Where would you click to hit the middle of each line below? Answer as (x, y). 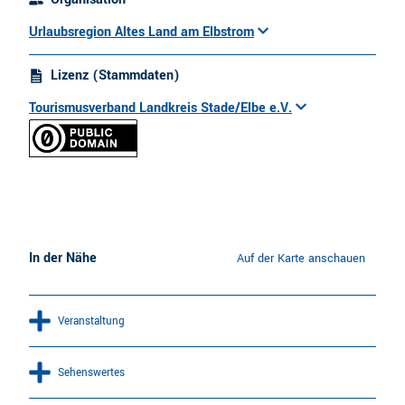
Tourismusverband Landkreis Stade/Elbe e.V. (160, 108)
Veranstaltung (91, 321)
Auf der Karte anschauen (301, 259)
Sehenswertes (91, 373)
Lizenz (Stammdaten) (116, 75)
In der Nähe (63, 259)
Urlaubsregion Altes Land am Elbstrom (141, 32)
